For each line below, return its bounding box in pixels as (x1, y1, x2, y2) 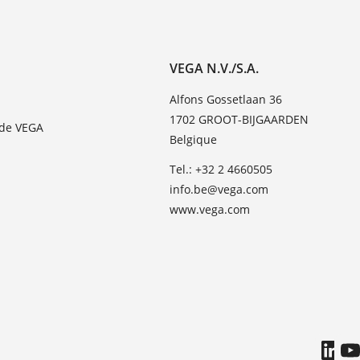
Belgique (170, 132, 218, 148)
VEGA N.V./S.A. (170, 59, 260, 78)
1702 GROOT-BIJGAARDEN (170, 112, 309, 128)
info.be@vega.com (170, 182, 269, 198)
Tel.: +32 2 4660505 (170, 162, 273, 178)
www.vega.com (170, 202, 251, 218)
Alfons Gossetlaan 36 (170, 92, 283, 108)
